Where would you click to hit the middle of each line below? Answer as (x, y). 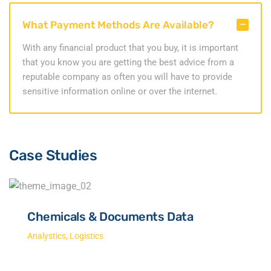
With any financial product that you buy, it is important (130, 48)
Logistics (87, 236)
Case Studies (53, 155)
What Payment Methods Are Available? (118, 25)
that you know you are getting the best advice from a (128, 62)
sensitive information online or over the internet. (120, 91)
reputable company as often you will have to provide (127, 77)
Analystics (47, 236)
